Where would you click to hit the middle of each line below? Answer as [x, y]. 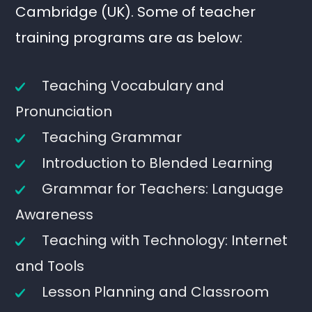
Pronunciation [64, 111]
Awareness [55, 214]
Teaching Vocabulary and [133, 86]
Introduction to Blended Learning [158, 163]
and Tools [50, 266]
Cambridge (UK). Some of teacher [136, 12]
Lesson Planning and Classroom [156, 292]
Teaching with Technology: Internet [165, 240]
